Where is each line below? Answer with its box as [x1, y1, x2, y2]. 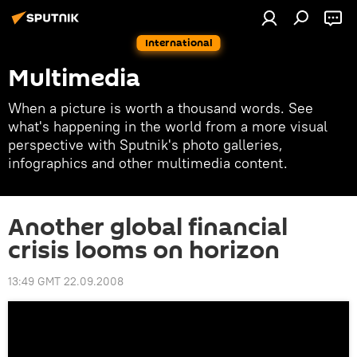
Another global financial [8, 210, 288, 245]
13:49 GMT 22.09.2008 [8, 274, 124, 288]
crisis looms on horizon [8, 233, 280, 268]
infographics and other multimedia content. [8, 154, 288, 172]
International [144, 35, 213, 50]
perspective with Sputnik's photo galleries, [8, 135, 283, 154]
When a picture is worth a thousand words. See [8, 99, 313, 117]
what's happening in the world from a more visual [8, 117, 328, 135]
